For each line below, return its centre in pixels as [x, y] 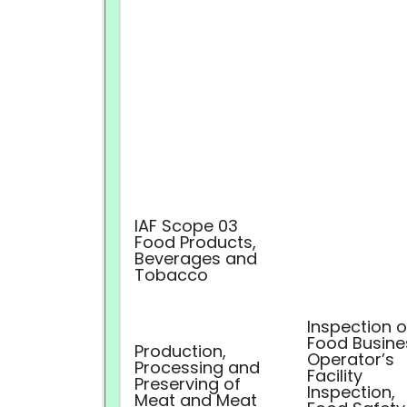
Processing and [197, 367]
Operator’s [351, 359]
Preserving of [188, 384]
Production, [180, 351]
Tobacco [171, 275]
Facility [335, 376]
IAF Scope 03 [186, 226]
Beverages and [196, 258]
